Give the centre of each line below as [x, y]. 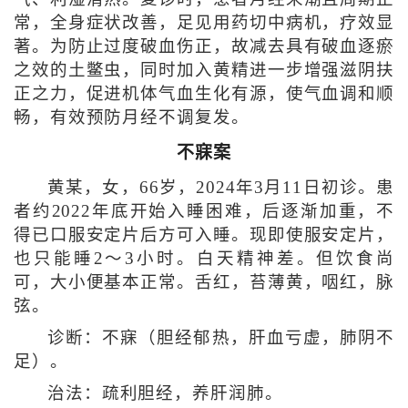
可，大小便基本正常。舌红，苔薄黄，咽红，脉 [204, 282]
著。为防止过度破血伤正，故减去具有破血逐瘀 [204, 46]
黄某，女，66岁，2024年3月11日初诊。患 [221, 187]
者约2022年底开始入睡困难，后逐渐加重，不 [204, 211]
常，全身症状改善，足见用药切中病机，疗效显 [204, 22]
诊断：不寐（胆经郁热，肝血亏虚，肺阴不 [221, 337]
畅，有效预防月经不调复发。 [131, 117]
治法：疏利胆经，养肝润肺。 [165, 393]
